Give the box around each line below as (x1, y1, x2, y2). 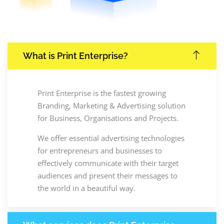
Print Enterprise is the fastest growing (37, 87, 166, 98)
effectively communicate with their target (37, 157, 178, 168)
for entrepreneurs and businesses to (37, 145, 162, 155)
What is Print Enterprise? (23, 50, 128, 61)
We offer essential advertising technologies (37, 132, 184, 143)
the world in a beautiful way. (37, 182, 135, 193)
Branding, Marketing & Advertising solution (37, 100, 185, 110)
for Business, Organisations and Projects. (37, 112, 180, 123)
